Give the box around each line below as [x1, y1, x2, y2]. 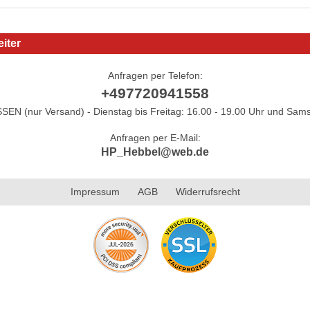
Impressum [70, 185, 120, 197]
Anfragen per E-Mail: [109, 131, 201, 143]
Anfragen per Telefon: [107, 69, 203, 81]
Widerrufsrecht [175, 185, 240, 197]
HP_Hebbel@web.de [101, 145, 209, 158]
